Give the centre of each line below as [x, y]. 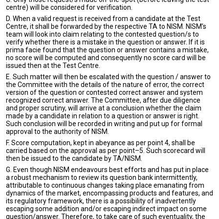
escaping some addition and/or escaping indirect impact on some [106, 209]
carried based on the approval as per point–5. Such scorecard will [106, 151]
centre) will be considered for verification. [69, 7]
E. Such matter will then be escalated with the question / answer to [108, 77]
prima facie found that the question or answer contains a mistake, [107, 50]
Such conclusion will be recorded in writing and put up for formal [104, 124]
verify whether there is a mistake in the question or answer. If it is [105, 42]
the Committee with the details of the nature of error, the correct [105, 85]
